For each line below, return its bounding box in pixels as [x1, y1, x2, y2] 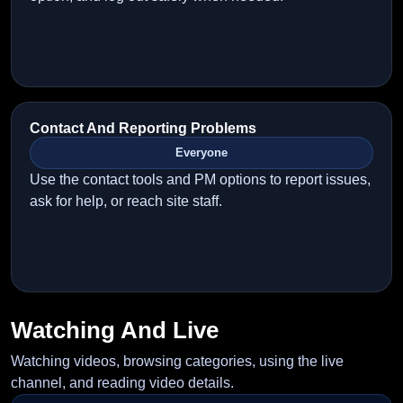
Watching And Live [11, 318, 219, 343]
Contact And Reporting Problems [30, 121, 256, 136]
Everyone [175, 146, 228, 159]
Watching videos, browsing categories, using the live [11, 354, 344, 369]
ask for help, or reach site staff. [30, 193, 222, 209]
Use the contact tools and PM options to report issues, [30, 172, 371, 187]
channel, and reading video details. [11, 375, 234, 390]
